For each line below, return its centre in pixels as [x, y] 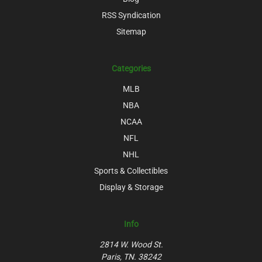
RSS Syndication [131, 15]
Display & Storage [131, 187]
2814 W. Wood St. [131, 244]
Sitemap [131, 31]
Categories [131, 68]
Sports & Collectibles [131, 170]
